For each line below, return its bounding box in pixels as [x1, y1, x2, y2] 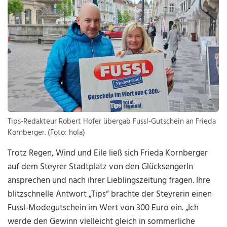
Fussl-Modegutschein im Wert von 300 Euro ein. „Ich [8, 201, 199, 215]
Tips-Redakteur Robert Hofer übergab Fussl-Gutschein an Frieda [8, 116, 216, 128]
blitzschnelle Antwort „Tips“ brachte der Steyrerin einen [8, 187, 212, 202]
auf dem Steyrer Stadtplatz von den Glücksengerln [8, 160, 194, 174]
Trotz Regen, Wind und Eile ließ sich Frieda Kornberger [8, 146, 208, 161]
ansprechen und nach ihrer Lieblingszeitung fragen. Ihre [8, 174, 211, 188]
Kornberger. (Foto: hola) [8, 127, 86, 139]
